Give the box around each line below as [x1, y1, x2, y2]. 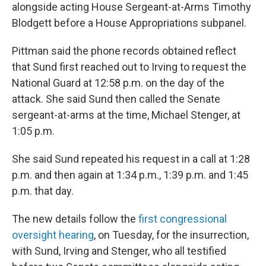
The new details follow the [12, 213, 138, 226]
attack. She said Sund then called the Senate [12, 93, 220, 106]
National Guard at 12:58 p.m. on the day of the [12, 77, 224, 90]
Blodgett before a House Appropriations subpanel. [12, 17, 246, 30]
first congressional [138, 213, 227, 226]
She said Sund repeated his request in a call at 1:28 [12, 153, 250, 166]
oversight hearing [12, 229, 94, 242]
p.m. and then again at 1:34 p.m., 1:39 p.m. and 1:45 [12, 169, 248, 182]
